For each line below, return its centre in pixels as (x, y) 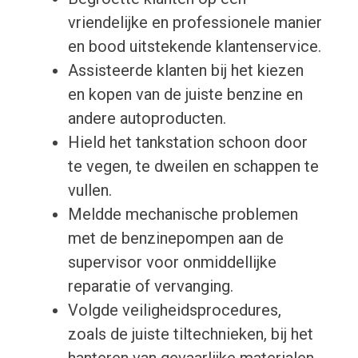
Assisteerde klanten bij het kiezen (185, 71)
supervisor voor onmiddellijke (172, 263)
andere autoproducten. (147, 119)
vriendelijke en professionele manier (195, 23)
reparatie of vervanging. (150, 286)
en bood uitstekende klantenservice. (194, 47)
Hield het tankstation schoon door (187, 143)
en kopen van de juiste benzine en (185, 95)
